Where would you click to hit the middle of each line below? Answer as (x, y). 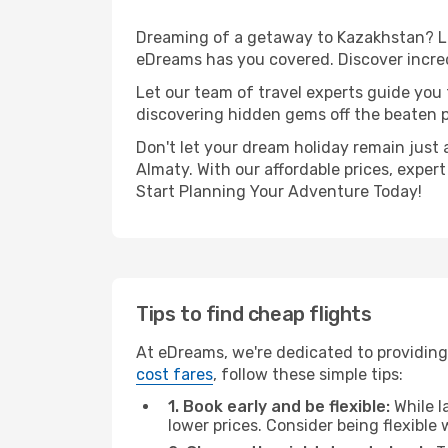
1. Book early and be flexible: (279, 406)
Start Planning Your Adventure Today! (279, 191)
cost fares (174, 374)
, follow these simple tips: (308, 374)
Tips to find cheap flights (254, 314)
